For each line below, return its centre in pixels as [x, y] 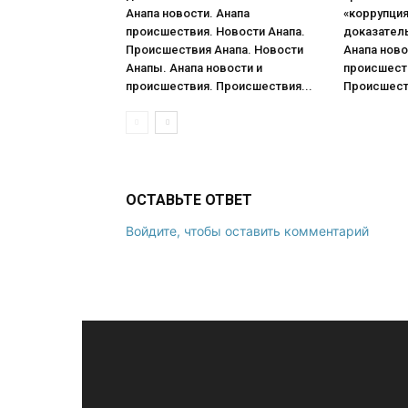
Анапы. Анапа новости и [194, 68]
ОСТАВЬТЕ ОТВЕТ [189, 200]
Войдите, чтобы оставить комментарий [247, 231]
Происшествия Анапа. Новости [214, 50]
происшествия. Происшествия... [219, 86]
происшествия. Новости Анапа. [215, 31]
